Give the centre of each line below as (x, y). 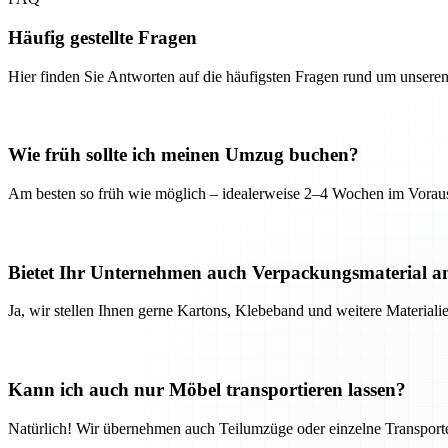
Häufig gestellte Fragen (102, 37)
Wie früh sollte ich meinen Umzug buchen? (183, 155)
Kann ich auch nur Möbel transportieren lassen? (207, 390)
